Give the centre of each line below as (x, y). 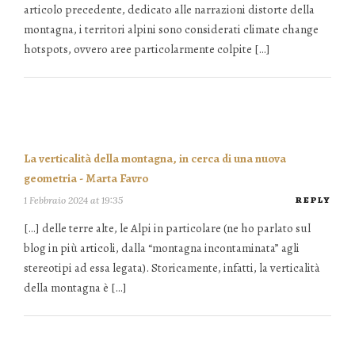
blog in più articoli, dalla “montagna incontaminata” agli (162, 248)
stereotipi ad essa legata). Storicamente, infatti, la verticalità (172, 267)
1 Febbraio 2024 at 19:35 (73, 200)
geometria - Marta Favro (86, 179)
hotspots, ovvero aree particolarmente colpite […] (147, 49)
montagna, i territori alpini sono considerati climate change (171, 29)
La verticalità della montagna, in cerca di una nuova (155, 159)
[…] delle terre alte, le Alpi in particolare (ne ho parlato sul (167, 228)
